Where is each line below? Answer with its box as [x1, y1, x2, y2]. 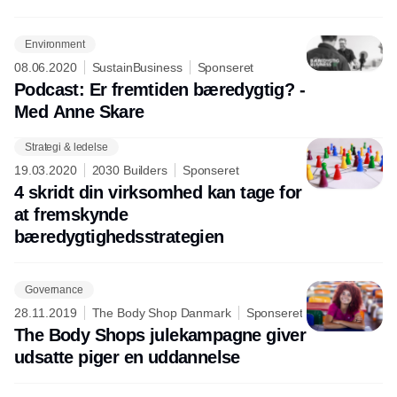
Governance [25, 283, 83, 296]
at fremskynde [14, 205, 128, 224]
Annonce [174, 145, 223, 160]
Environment [25, 37, 85, 51]
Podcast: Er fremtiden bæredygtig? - [14, 80, 305, 99]
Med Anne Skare [14, 102, 144, 121]
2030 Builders [91, 163, 167, 177]
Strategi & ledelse [25, 140, 108, 153]
